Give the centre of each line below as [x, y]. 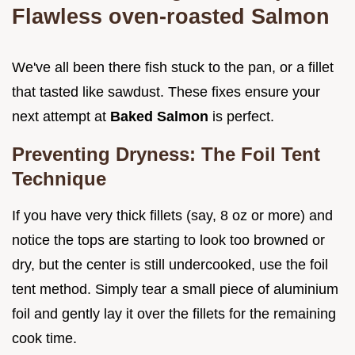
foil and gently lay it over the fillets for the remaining [174, 313]
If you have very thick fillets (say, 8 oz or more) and [172, 215]
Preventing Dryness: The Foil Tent [166, 154]
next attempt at [61, 116]
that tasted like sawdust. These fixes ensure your [166, 92]
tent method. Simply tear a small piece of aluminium [175, 289]
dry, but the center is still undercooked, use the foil [170, 264]
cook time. [44, 338]
